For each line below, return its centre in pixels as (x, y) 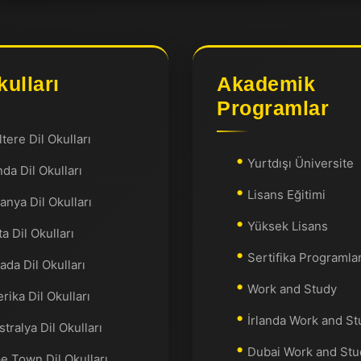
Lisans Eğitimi (286, 195)
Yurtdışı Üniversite (300, 163)
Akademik (266, 84)
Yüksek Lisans (287, 226)
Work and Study (292, 289)
